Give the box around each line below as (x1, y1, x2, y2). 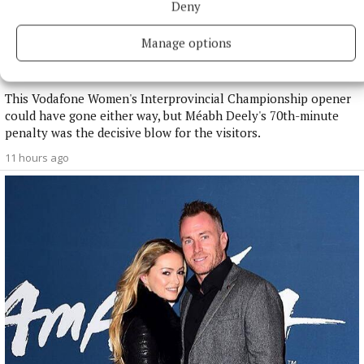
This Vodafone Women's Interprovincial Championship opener (5, 90, 351, 107)
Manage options (141, 34, 232, 51)
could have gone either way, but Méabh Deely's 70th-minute (5, 107, 339, 124)
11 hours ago (5, 150, 69, 166)
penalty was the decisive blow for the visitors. (5, 124, 261, 141)
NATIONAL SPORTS (5, 34, 110, 50)
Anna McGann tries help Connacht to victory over (5, 49, 314, 67)
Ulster (5, 65, 43, 84)
